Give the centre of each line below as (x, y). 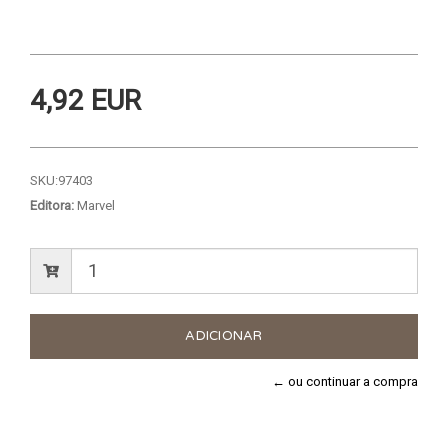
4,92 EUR (85, 100)
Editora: (52, 205)
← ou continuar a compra (345, 381)
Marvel (94, 205)
